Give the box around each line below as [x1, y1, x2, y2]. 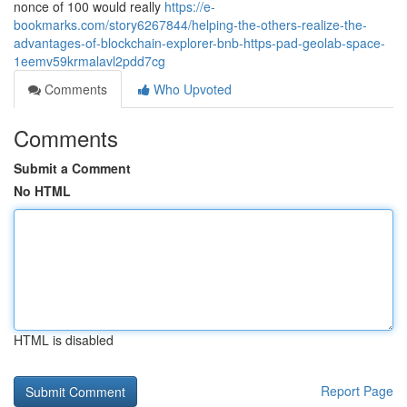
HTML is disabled [14, 331, 114, 349]
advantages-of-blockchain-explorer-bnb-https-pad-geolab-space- [14, 34, 385, 52]
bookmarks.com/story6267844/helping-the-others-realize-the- [14, 15, 367, 34]
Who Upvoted [150, 80, 232, 98]
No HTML [14, 182, 71, 200]
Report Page [321, 382, 393, 400]
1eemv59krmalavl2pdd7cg [14, 52, 165, 70]
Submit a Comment [14, 159, 131, 177]
